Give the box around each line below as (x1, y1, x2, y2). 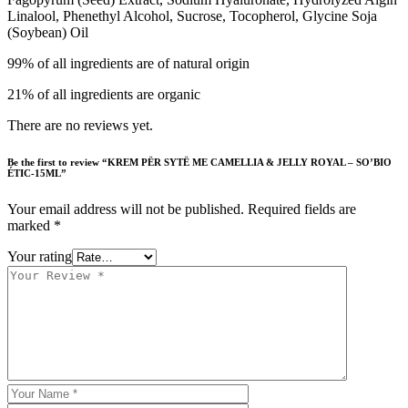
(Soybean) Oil (7, 25, 88, 41)
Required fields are (248, 201, 356, 218)
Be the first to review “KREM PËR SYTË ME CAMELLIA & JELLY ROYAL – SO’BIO (7, 157, 392, 168)
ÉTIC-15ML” (7, 168, 66, 179)
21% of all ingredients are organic (7, 87, 200, 103)
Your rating (7, 249, 72, 265)
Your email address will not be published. (7, 201, 244, 218)
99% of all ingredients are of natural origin (7, 56, 250, 72)
